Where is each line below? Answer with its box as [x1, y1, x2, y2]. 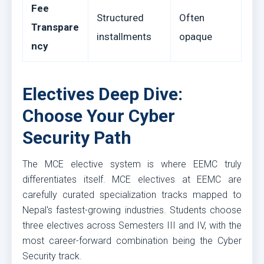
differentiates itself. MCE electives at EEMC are [22, 174, 242, 185]
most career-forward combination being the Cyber [22, 235, 242, 246]
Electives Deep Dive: [22, 84, 183, 104]
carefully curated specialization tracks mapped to [22, 189, 242, 200]
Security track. [22, 250, 82, 262]
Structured [97, 12, 144, 24]
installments [97, 31, 151, 42]
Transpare [31, 21, 79, 33]
